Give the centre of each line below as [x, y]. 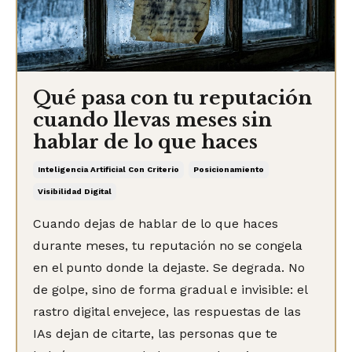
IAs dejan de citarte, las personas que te [155, 333]
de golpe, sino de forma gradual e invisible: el [170, 289]
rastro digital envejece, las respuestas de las [167, 311]
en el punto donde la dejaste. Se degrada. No [169, 267]
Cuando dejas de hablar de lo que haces [156, 223]
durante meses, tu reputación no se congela [168, 245]
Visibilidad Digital [75, 191]
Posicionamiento [229, 169]
